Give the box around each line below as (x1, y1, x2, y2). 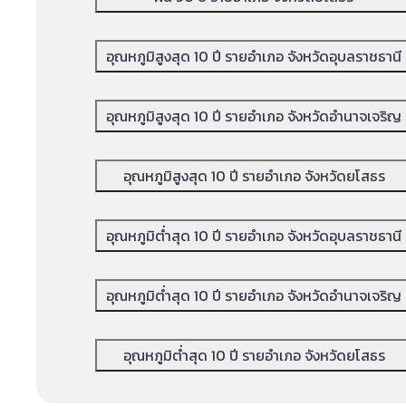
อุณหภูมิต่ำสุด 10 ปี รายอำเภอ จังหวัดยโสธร (122, 343, 385, 366)
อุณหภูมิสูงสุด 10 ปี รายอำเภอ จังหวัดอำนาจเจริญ (106, 104, 401, 127)
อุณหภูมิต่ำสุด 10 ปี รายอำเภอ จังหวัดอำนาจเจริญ (106, 284, 401, 306)
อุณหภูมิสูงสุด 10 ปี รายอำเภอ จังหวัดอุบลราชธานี (106, 44, 401, 67)
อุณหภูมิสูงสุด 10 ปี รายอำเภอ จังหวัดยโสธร (122, 164, 385, 187)
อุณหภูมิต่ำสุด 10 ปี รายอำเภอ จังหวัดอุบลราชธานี (106, 224, 401, 246)
